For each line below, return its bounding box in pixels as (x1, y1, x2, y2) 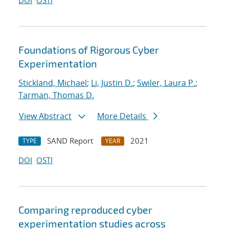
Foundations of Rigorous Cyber (18, 43, 159, 56)
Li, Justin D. (91, 77, 133, 89)
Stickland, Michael (18, 77, 87, 89)
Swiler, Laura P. (137, 77, 195, 89)
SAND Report (47, 135, 93, 146)
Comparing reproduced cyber (18, 203, 152, 216)
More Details (97, 110, 148, 122)
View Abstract (19, 110, 72, 122)
